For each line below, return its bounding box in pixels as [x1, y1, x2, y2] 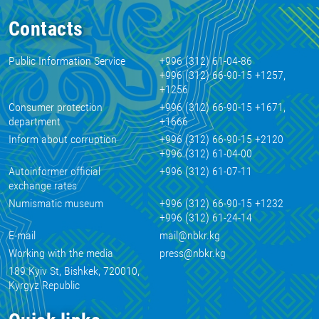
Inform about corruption [9, 132, 117, 146]
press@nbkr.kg [159, 246, 226, 260]
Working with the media [9, 246, 113, 260]
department [9, 115, 61, 128]
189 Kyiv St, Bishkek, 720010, [9, 264, 140, 278]
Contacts [9, 17, 83, 41]
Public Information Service [9, 54, 125, 68]
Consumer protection [9, 100, 103, 114]
